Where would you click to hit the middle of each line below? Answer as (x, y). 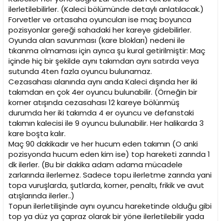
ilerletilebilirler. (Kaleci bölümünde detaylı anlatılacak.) (106, 9)
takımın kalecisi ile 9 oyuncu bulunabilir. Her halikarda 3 (106, 123)
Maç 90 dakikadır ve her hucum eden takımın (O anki (103, 144)
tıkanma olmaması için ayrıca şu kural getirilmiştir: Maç (107, 51)
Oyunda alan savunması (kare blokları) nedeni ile (97, 40)
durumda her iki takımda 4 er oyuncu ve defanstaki (101, 113)
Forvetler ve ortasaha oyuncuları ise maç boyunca (100, 20)
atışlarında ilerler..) (41, 196)
